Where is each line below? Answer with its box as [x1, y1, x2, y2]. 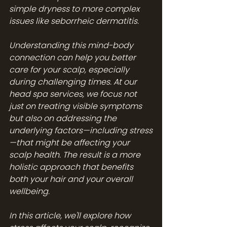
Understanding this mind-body [9, 39, 135, 51]
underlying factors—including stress [9, 124, 153, 136]
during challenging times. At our [9, 75, 139, 88]
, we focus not [83, 88, 139, 100]
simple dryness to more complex [9, 3, 141, 15]
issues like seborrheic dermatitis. [9, 15, 139, 27]
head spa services [9, 88, 83, 100]
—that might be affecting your [9, 136, 132, 148]
